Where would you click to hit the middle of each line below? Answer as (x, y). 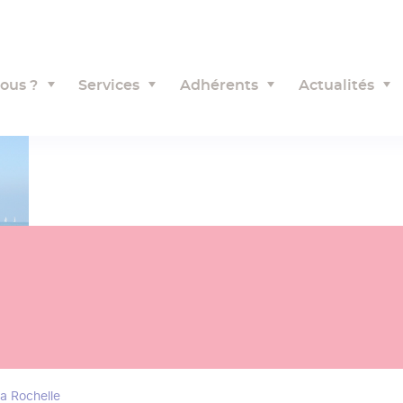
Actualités (336, 85)
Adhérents (219, 85)
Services (109, 85)
